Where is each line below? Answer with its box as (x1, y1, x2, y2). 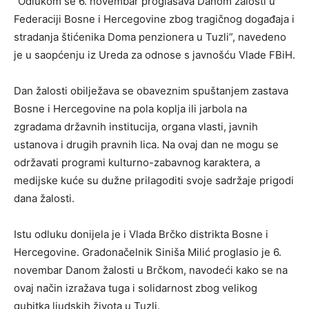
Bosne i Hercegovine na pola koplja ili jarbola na (14, 101, 247, 115)
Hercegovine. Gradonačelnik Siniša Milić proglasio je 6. (14, 245, 281, 259)
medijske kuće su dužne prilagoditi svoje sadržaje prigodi (14, 173, 294, 187)
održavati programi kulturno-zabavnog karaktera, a (14, 155, 260, 169)
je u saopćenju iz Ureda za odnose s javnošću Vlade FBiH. (14, 48, 295, 61)
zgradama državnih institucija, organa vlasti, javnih (14, 119, 258, 133)
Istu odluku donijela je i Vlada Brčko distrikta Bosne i (14, 227, 268, 241)
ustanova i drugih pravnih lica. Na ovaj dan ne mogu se (14, 137, 279, 151)
